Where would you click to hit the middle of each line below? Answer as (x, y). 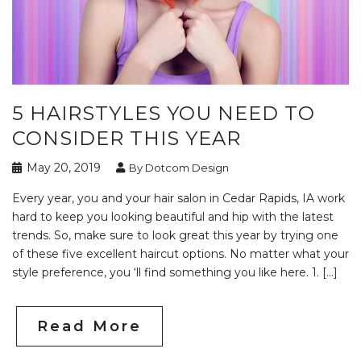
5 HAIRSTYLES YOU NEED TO (164, 113)
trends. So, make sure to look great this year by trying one (175, 235)
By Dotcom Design (178, 167)
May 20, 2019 (62, 167)
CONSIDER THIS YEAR (127, 138)
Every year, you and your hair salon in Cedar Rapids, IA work (178, 198)
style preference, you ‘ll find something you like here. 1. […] (175, 272)
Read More (89, 326)
